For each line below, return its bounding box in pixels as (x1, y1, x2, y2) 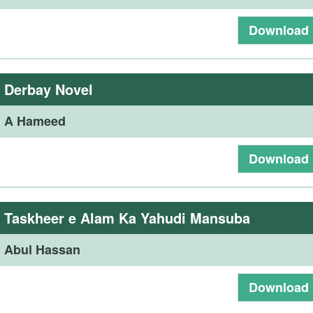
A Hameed (4, 112, 66, 130)
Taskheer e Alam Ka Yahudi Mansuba (4, 208, 251, 228)
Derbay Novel (4, 79, 94, 99)
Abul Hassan (4, 240, 81, 259)
